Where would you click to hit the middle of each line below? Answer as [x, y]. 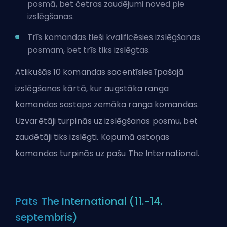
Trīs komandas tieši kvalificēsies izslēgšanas [114, 37]
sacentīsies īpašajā [145, 72]
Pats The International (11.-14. [89, 201]
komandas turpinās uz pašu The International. [107, 153]
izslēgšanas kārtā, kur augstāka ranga [92, 88]
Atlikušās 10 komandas [61, 72]
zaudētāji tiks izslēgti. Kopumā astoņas [92, 137]
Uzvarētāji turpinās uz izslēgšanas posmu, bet [107, 121]
